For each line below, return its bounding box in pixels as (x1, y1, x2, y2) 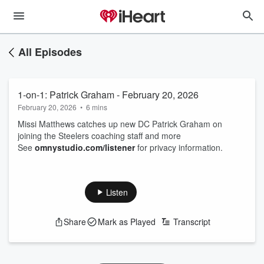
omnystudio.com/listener (35, 141, 135, 153)
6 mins (86, 102, 107, 112)
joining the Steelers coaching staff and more (18, 130, 181, 141)
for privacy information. (135, 141, 223, 153)
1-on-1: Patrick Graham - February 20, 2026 (18, 88, 199, 101)
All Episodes (18, 44, 82, 60)
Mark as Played (97, 216, 156, 227)
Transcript (173, 216, 210, 227)
